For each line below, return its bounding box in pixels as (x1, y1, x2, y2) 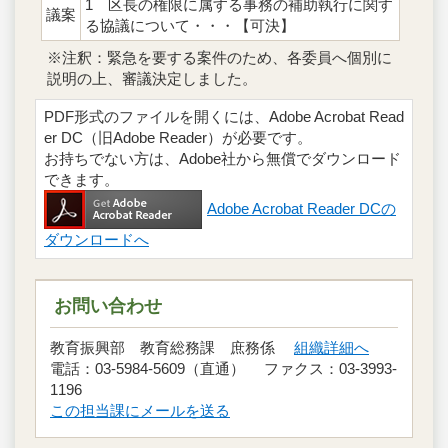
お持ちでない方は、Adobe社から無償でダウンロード (44, 150, 401, 168)
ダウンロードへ (44, 231, 149, 249)
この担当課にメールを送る (50, 402, 230, 420)
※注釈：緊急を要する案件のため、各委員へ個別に (47, 49, 392, 67)
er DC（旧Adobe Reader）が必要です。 (44, 129, 312, 147)
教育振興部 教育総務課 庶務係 (50, 339, 294, 357)
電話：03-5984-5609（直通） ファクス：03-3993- (50, 360, 397, 378)
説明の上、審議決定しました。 (47, 70, 257, 88)
